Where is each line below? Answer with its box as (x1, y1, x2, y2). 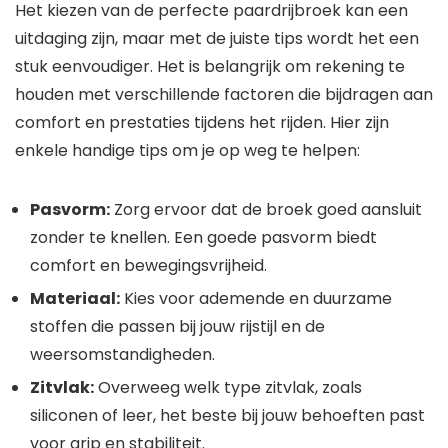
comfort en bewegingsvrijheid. (30, 254, 267, 278)
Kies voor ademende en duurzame (120, 287, 392, 311)
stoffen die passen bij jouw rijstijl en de (30, 315, 325, 339)
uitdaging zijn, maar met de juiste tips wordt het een (15, 27, 419, 51)
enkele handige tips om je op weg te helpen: (15, 139, 360, 163)
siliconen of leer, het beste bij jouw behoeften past (30, 404, 425, 428)
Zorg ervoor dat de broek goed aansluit (110, 198, 422, 222)
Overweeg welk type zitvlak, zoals (94, 376, 362, 400)
